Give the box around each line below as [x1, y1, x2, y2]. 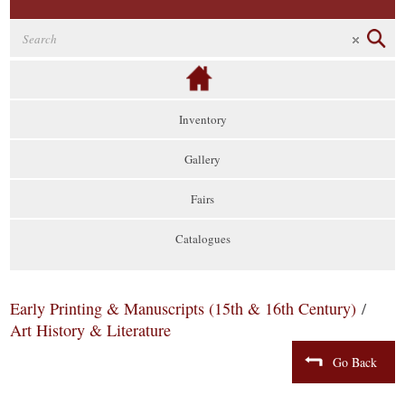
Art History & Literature [10, 319, 172, 341]
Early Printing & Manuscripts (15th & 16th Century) [10, 297, 357, 319]
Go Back [332, 353, 377, 371]
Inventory [178, 111, 227, 127]
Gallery [184, 151, 221, 167]
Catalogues [174, 231, 231, 247]
